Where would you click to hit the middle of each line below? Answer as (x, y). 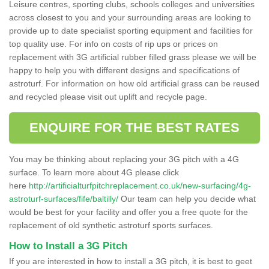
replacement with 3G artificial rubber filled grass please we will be (133, 57)
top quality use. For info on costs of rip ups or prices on (113, 44)
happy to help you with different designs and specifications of (124, 70)
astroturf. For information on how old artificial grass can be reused (134, 83)
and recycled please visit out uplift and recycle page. (108, 96)
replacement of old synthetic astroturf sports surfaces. (111, 225)
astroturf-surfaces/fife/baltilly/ (64, 198)
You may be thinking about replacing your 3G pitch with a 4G (124, 159)
